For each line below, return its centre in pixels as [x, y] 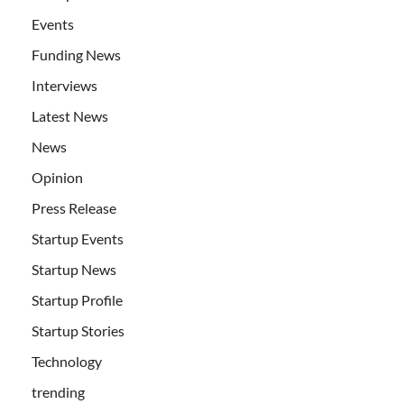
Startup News [74, 270]
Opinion [57, 178]
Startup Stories [78, 331]
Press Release [74, 208]
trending [58, 392]
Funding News [76, 55]
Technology [67, 362]
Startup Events [78, 239]
